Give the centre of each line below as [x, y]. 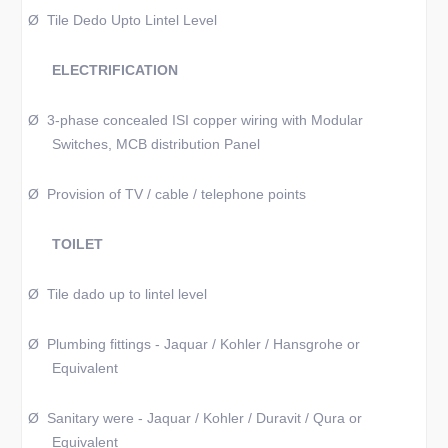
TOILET [77, 244]
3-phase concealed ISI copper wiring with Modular [204, 120]
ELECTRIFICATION [114, 70]
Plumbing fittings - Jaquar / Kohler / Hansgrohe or [203, 344]
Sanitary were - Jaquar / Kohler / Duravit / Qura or [204, 418]
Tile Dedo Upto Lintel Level [131, 20]
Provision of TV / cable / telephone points [176, 194]
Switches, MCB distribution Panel [155, 144]
